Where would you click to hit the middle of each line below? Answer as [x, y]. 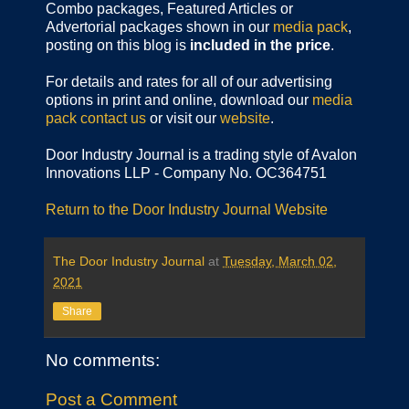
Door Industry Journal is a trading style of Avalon [201, 154]
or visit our [183, 118]
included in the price [260, 45]
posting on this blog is [118, 45]
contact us [113, 118]
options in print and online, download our [179, 100]
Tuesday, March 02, [280, 261]
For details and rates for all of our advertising [189, 81]
